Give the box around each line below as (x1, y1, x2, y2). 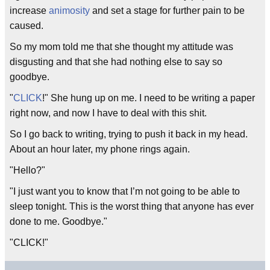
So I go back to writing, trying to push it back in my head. (10, 129, 248, 139)
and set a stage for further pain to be (90, 5, 245, 16)
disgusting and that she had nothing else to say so (10, 57, 222, 67)
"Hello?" (10, 165, 45, 175)
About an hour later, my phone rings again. (10, 144, 190, 154)
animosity (49, 5, 90, 16)
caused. (10, 20, 43, 31)
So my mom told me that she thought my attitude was (10, 42, 233, 52)
